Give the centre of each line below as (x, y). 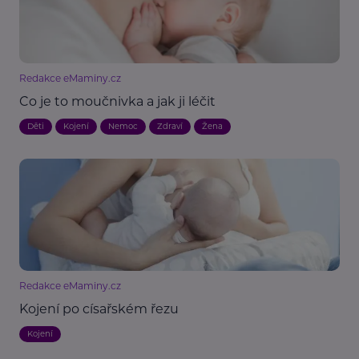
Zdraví (170, 127)
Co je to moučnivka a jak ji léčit (117, 102)
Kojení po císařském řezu (99, 309)
